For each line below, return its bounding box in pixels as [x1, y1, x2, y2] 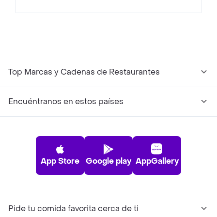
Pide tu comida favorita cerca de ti [8, 203, 139, 214]
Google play [86, 156, 131, 167]
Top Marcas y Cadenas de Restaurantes [8, 67, 160, 77]
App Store [41, 156, 79, 167]
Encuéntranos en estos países [8, 96, 124, 107]
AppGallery [135, 156, 179, 167]
